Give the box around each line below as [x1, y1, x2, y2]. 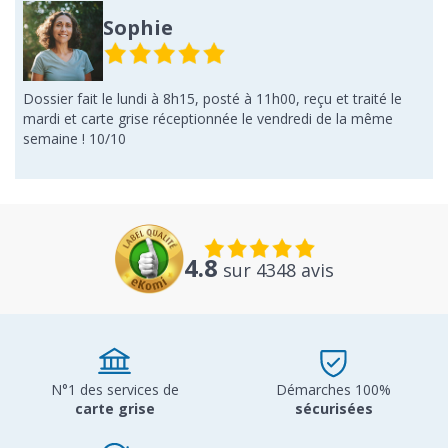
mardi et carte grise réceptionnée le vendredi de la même [23, 109, 393, 128]
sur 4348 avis [218, 258, 334, 282]
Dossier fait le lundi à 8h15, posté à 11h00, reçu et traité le [23, 89, 402, 108]
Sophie [103, 14, 173, 41]
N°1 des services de [50, 380, 179, 399]
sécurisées [294, 399, 373, 418]
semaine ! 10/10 [23, 129, 126, 148]
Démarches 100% [276, 380, 391, 399]
